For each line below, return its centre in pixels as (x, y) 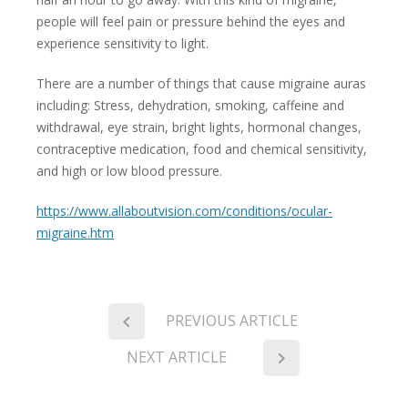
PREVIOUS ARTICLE (231, 321)
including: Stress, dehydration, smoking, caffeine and (190, 105)
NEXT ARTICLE (177, 357)
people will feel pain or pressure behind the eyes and (191, 21)
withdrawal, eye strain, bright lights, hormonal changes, (199, 127)
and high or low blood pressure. (129, 170)
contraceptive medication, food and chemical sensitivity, (202, 148)
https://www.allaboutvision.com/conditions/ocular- (184, 211)
